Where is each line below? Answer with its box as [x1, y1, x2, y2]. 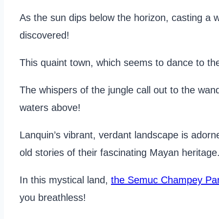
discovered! [20, 30, 69, 41]
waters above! [20, 102, 81, 113]
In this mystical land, [20, 175, 111, 186]
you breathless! [20, 192, 89, 203]
